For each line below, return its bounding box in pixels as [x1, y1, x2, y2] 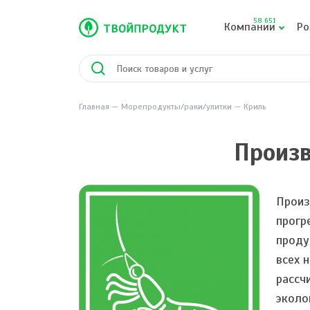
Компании [224, 20, 276, 34]
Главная [79, 102, 109, 111]
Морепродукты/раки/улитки [121, 102, 232, 111]
